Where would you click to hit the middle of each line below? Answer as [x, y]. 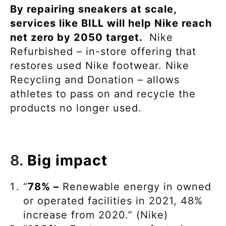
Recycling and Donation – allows [95, 79]
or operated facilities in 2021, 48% [113, 201]
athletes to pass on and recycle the [103, 94]
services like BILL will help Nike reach [111, 23]
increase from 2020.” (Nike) [96, 215]
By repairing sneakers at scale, [93, 9]
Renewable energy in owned [135, 187]
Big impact [67, 160]
